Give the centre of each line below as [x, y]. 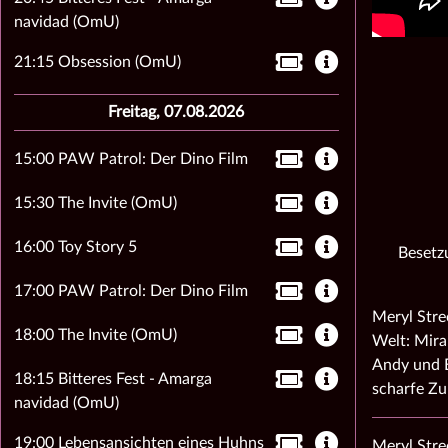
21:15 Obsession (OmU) [97, 62]
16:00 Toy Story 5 [75, 247]
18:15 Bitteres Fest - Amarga [112, 379]
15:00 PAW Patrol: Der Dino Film [130, 159]
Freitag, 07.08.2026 [176, 112]
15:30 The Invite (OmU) [95, 203]
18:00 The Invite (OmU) [95, 335]
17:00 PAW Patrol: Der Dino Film [130, 291]
